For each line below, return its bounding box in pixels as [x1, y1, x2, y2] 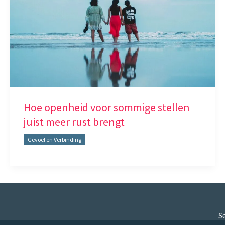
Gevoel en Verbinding [28, 135, 81, 143]
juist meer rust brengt [24, 115, 125, 129]
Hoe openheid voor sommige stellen [24, 100, 190, 115]
